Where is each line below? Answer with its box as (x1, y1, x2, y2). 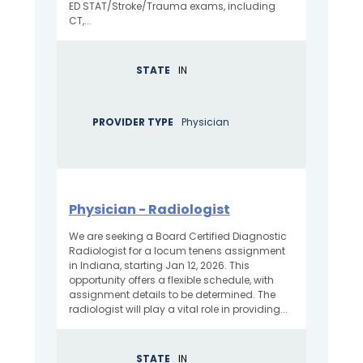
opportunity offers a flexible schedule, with (68, 273, 274, 288)
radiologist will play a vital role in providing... (68, 302, 288, 317)
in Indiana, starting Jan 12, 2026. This (68, 258, 250, 273)
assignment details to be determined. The (68, 288, 275, 302)
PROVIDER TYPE (92, 114, 174, 129)
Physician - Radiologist (68, 200, 230, 220)
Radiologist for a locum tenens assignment (68, 244, 285, 258)
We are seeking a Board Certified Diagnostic (68, 229, 287, 244)
